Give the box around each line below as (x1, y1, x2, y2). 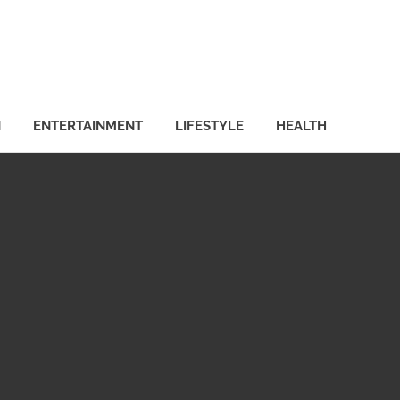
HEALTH (276, 117, 327, 134)
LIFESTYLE (175, 117, 244, 134)
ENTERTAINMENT (33, 117, 143, 134)
